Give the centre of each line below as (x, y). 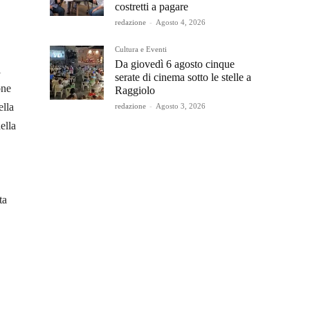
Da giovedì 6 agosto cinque (175, 64)
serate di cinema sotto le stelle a (183, 77)
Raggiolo (135, 90)
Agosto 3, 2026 (181, 106)
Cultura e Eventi (141, 49)
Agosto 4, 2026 (181, 22)
